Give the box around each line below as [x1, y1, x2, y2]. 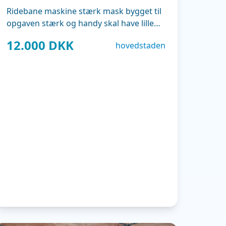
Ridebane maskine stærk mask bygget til [7, 6, 162, 17]
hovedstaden [115, 40, 165, 51]
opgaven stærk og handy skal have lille [7, 18, 154, 29]
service [7, 30, 34, 41]
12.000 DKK [7, 37, 74, 53]
